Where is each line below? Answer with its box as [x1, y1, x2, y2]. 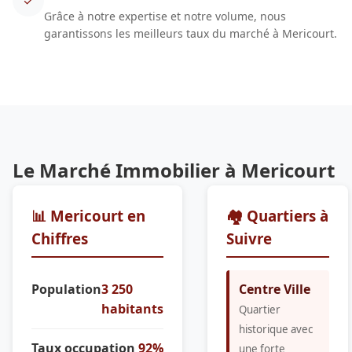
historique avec [239, 322, 313, 337]
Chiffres [31, 229, 88, 249]
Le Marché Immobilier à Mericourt [13, 157, 335, 184]
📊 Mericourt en [31, 206, 145, 226]
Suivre [226, 229, 272, 249]
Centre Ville [239, 280, 310, 299]
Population [31, 280, 101, 299]
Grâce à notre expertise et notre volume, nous [44, 9, 286, 24]
